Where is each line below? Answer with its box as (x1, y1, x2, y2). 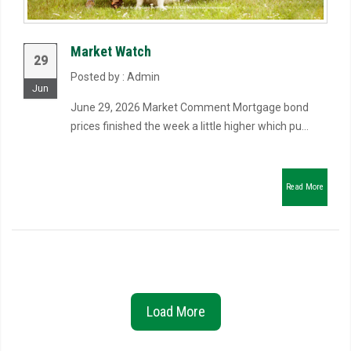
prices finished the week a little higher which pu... (71, 120, 309, 132)
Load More (146, 303, 205, 320)
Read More (286, 182, 324, 192)
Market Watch (71, 43, 151, 60)
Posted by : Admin (71, 71, 160, 83)
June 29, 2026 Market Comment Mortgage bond (71, 101, 309, 114)
